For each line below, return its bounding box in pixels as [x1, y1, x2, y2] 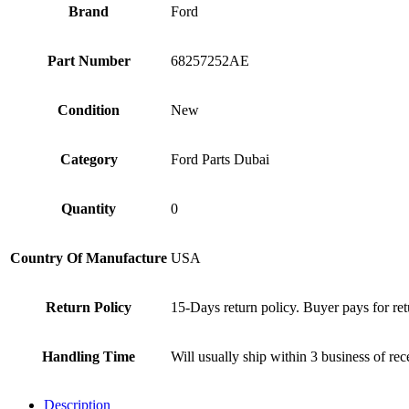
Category [59, 152, 118, 168]
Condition [58, 102, 120, 119]
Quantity [61, 201, 116, 217]
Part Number [47, 53, 131, 69]
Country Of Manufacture [10, 250, 167, 267]
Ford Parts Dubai [171, 152, 269, 168]
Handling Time [42, 349, 135, 365]
